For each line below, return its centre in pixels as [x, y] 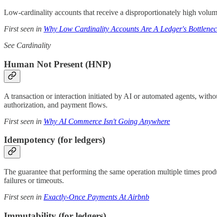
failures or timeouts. [34, 180]
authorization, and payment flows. [56, 105]
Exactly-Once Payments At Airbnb [96, 197]
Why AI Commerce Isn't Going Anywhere [107, 121]
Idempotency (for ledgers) [54, 140]
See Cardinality [27, 46]
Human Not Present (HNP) [57, 64]
